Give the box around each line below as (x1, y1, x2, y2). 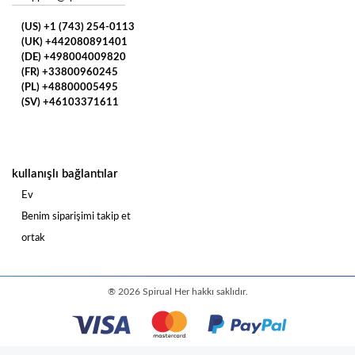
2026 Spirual (117, 286, 174, 296)
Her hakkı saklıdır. (174, 286, 248, 296)
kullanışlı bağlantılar (12, 167, 118, 180)
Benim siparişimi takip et (21, 211, 131, 222)
